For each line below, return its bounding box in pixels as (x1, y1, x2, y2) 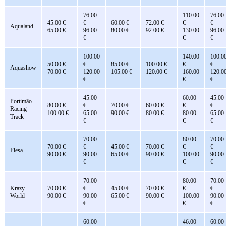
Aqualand (10, 22, 33, 30)
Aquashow (10, 64, 36, 71)
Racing (10, 105, 27, 112)
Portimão (10, 97, 32, 105)
